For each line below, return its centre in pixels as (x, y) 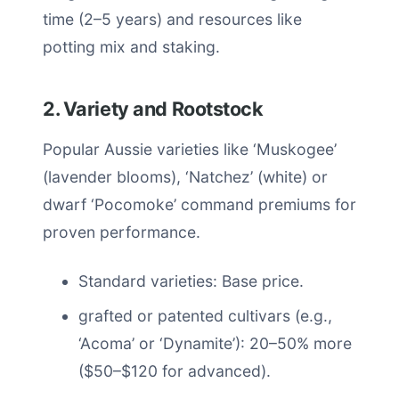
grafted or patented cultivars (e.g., (205, 316)
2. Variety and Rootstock (153, 109)
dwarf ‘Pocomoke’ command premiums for (199, 204)
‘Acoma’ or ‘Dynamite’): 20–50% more (215, 343)
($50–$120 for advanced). (175, 371)
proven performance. (122, 232)
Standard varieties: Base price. (191, 281)
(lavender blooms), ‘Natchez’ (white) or (185, 177)
